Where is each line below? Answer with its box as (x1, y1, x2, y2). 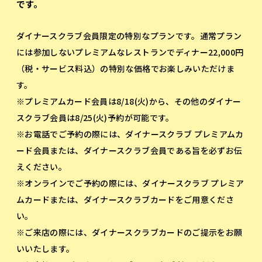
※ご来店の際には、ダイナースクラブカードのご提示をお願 (16, 226, 243, 238)
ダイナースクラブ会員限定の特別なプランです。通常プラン (16, 29, 242, 42)
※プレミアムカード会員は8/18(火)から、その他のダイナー (16, 95, 242, 107)
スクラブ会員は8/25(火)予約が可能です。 (16, 111, 174, 123)
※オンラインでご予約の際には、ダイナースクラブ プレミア (16, 177, 244, 189)
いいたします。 (16, 242, 75, 254)
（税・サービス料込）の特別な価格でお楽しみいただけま (16, 62, 235, 74)
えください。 (16, 160, 67, 173)
